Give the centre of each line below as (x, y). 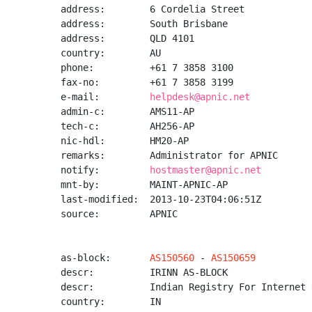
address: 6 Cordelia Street (153, 9)
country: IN (111, 302)
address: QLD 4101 (127, 38)
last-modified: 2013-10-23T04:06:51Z (161, 199)
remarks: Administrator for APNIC (169, 155)
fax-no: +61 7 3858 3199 (147, 82)
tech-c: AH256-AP (127, 126)
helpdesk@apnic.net (200, 97)
